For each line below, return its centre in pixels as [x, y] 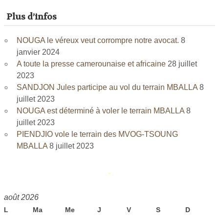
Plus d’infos [32, 17]
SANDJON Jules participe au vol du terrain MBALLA [107, 87]
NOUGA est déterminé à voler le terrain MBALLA [100, 110]
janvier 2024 [38, 52]
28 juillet [182, 64]
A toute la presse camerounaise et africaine [91, 64]
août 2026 [21, 197]
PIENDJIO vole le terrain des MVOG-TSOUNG [97, 134]
